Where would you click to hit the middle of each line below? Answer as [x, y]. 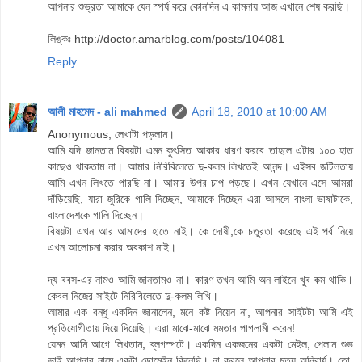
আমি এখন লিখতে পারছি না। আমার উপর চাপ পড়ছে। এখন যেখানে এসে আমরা [200, 183]
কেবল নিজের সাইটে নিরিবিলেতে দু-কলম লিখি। [133, 296]
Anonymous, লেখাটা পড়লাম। [111, 135]
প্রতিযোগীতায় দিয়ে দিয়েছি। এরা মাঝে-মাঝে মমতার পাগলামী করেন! [171, 328]
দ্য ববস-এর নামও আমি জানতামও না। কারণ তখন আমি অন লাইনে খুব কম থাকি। [200, 280]
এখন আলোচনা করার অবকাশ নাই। [112, 248]
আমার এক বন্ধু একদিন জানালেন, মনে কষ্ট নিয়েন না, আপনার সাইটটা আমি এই [200, 312]
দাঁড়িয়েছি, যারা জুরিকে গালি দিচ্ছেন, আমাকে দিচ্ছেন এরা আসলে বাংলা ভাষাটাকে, [200, 199]
